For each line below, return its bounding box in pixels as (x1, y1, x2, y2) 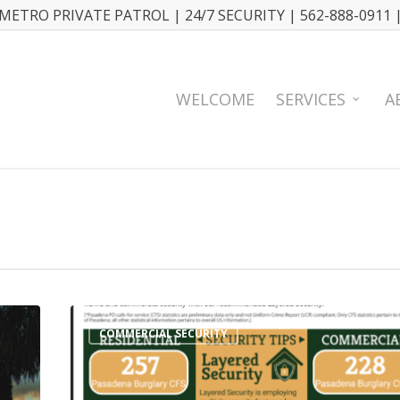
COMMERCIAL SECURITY (99, 326, 228, 341)
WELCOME (176, 88, 254, 110)
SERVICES (276, 88, 346, 110)
